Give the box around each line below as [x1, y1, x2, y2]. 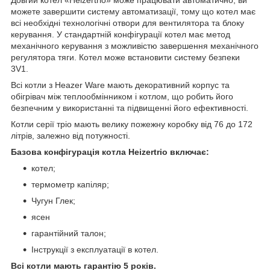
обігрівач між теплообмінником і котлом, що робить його [11, 91, 233, 101]
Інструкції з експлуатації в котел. [31, 244, 159, 254]
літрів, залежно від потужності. [11, 130, 130, 140]
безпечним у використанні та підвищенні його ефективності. [11, 102, 248, 113]
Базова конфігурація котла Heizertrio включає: [11, 146, 209, 157]
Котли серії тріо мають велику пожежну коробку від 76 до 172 [11, 119, 253, 129]
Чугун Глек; [31, 195, 75, 206]
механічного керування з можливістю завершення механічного [11, 40, 259, 51]
